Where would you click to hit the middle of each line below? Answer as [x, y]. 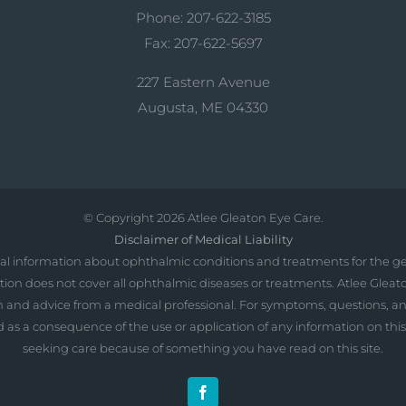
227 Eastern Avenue [203, 82]
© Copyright [120, 217]
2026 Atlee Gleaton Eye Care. [240, 217]
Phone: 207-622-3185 [203, 18]
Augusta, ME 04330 [203, 107]
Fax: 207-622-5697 [203, 43]
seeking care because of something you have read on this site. [203, 348]
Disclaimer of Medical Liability [203, 239]
